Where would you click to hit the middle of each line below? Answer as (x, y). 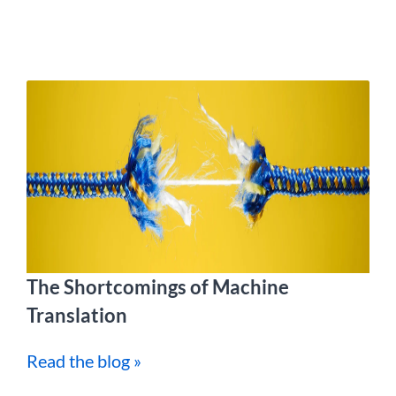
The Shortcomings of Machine (158, 287)
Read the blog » (84, 361)
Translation (77, 315)
